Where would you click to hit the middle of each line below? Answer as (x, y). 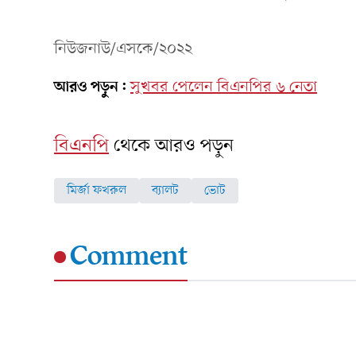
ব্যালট (165, 190)
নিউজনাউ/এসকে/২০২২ (123, 49)
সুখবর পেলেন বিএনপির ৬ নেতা (224, 87)
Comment (129, 257)
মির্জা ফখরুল (97, 190)
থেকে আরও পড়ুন (174, 146)
